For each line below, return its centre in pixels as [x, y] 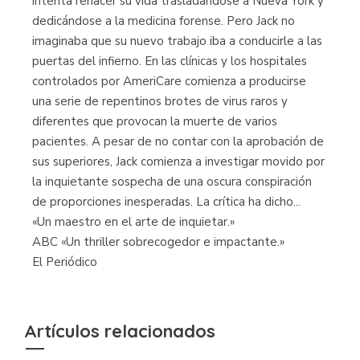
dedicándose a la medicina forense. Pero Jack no [164, 21]
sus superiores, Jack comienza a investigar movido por [178, 162]
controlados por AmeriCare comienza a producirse [169, 81]
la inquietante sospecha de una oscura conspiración [172, 182]
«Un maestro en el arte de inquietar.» [133, 222]
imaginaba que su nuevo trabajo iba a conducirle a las [177, 41]
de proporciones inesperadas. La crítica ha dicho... [166, 202]
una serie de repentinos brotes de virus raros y [160, 101]
